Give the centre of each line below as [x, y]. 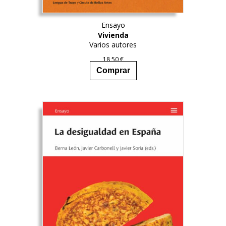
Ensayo [113, 25]
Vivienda [113, 35]
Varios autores [113, 44]
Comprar [113, 71]
